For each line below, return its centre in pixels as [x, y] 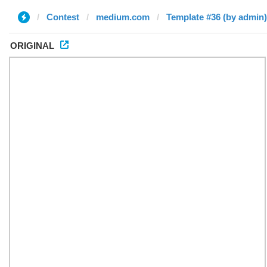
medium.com [123, 17]
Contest [63, 17]
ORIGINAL [32, 46]
